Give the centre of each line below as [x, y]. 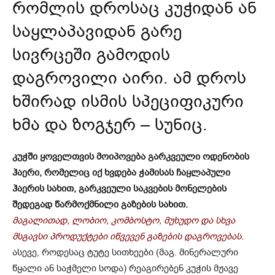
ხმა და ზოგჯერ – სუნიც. [110, 125]
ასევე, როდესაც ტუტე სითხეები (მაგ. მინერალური [125, 253]
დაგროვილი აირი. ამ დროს [129, 78]
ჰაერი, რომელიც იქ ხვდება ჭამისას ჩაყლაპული [121, 173]
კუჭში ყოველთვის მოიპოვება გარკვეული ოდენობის [131, 157]
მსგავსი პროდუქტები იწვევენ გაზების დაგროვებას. [128, 237]
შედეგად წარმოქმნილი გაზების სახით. [100, 205]
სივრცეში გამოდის [91, 55]
